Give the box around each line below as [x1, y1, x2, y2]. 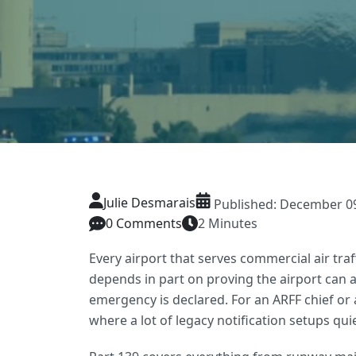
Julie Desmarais [103, 194, 195, 211]
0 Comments [106, 215, 182, 232]
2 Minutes [198, 215, 257, 232]
